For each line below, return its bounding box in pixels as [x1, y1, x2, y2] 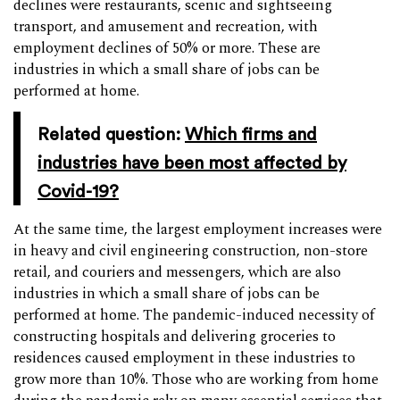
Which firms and [185, 122, 317, 145]
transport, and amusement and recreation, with [13, 15, 318, 38]
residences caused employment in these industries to [13, 346, 355, 370]
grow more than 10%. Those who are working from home [13, 368, 379, 391]
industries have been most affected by [37, 151, 346, 173]
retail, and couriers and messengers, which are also [13, 261, 341, 284]
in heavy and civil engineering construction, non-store [13, 239, 368, 262]
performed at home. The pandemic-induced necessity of [13, 304, 375, 327]
